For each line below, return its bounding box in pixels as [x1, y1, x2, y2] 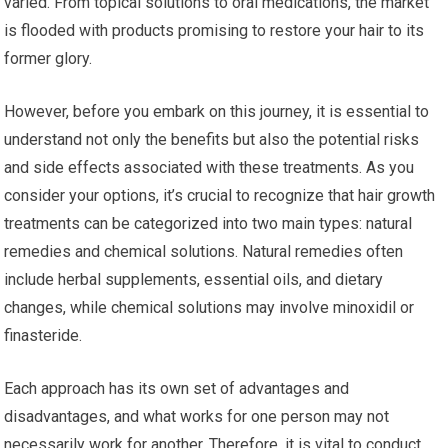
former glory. [4, 48, 93, 68]
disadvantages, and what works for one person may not [4, 406, 390, 426]
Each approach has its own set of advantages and [4, 378, 350, 398]
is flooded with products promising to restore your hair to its [4, 20, 425, 40]
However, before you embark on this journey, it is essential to [4, 101, 430, 121]
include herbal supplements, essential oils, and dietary [4, 269, 384, 289]
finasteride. [4, 325, 83, 345]
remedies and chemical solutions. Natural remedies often [4, 241, 404, 261]
